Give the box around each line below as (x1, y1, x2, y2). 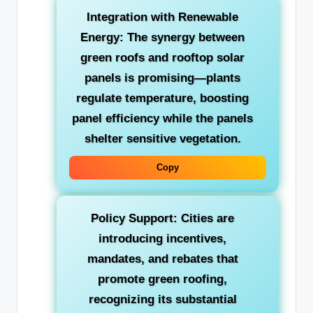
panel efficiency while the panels (72, 112, 253, 126)
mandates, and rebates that (87, 252, 238, 266)
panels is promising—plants (85, 71, 240, 85)
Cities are (177, 212, 234, 226)
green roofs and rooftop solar (80, 51, 245, 65)
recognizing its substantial (88, 293, 237, 307)
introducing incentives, (99, 232, 226, 246)
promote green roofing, (98, 272, 227, 286)
